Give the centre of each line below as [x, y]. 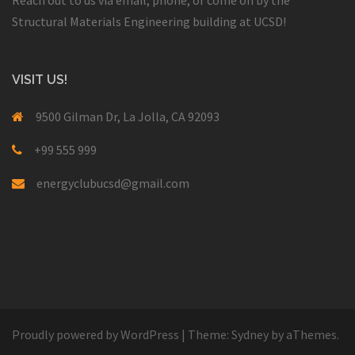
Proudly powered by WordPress [95, 334]
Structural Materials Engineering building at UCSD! [149, 21]
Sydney [250, 334]
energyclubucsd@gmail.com [113, 183]
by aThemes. [304, 334]
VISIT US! [40, 79]
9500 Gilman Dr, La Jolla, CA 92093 [128, 116]
